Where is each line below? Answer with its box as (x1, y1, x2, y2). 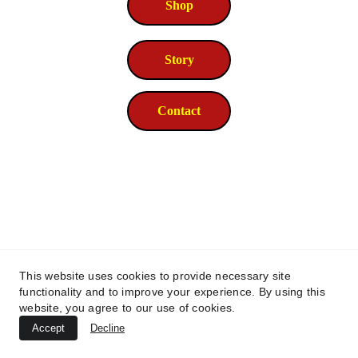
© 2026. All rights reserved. (102, 306, 256, 320)
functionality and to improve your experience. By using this (19, 285, 325, 298)
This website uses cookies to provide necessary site (19, 269, 291, 282)
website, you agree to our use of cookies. (19, 301, 236, 314)
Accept (32, 322, 65, 334)
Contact (157, 104, 201, 117)
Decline (90, 322, 125, 334)
